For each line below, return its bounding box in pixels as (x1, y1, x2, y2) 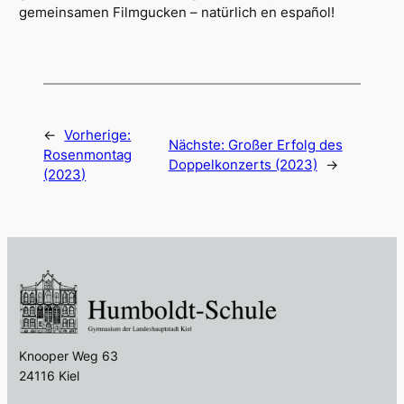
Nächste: (168, 136, 228, 153)
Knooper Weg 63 (19, 348, 119, 364)
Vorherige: (64, 126, 132, 143)
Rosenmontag (43, 146, 133, 163)
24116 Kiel (19, 368, 80, 384)
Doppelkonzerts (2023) (168, 156, 317, 173)
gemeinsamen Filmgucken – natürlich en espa (19, 5, 312, 22)
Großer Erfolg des (227, 136, 343, 153)
